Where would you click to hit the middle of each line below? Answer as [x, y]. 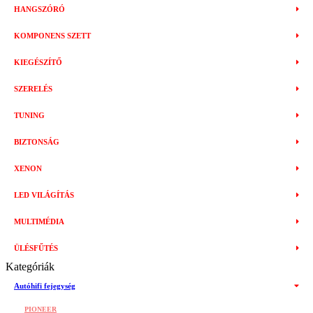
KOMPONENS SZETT [52, 36]
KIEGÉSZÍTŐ [38, 62]
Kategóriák [30, 267]
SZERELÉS [33, 89]
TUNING [29, 115]
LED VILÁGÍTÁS [44, 195]
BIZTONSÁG [37, 142]
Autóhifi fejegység [45, 286]
